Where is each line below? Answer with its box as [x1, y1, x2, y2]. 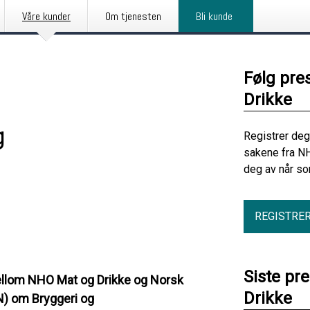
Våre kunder [22, 9, 71, 24]
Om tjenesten [105, 9, 161, 24]
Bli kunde [196, 9, 232, 24]
